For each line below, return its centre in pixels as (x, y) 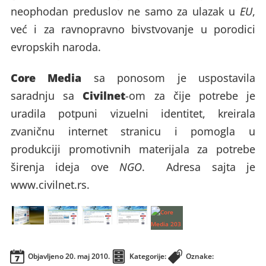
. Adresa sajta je (199, 167)
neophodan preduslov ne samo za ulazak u (125, 11)
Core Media (46, 77)
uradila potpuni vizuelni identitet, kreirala (133, 113)
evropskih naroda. (56, 47)
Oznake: (199, 256)
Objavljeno (46, 256)
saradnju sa (47, 95)
